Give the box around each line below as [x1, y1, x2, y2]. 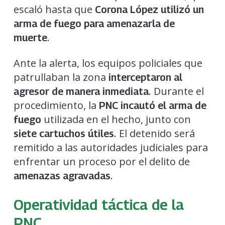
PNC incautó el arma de [98, 99, 206, 111]
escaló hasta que [13, 2, 95, 16]
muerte [13, 31, 47, 44]
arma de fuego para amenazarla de [13, 17, 175, 30]
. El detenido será [114, 126, 195, 140]
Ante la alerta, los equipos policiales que [13, 56, 202, 70]
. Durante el [148, 84, 204, 98]
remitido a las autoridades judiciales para [13, 140, 208, 154]
